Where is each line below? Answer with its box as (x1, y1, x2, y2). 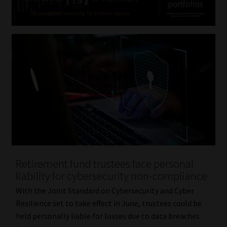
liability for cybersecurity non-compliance (15, 169, 207, 183)
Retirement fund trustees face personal (15, 157, 194, 171)
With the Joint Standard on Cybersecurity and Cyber (15, 185, 194, 196)
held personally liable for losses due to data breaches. (15, 210, 201, 221)
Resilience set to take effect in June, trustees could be (15, 198, 202, 208)
